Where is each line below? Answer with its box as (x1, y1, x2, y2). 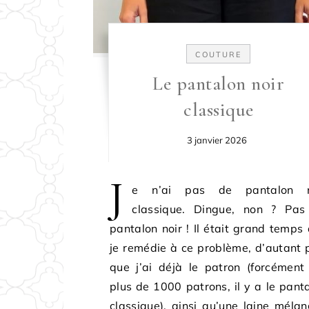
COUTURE (195, 50, 242, 60)
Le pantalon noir (152, 72, 285, 96)
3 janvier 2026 (187, 134, 248, 146)
